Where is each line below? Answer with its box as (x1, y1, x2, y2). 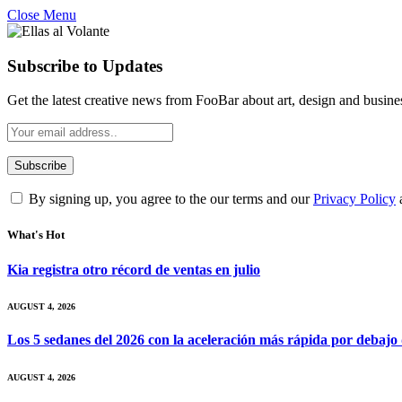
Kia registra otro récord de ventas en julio (7, 261, 260, 277)
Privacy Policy (313, 191, 396, 207)
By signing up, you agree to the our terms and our (25, 191, 313, 207)
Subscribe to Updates (7, 56, 162, 75)
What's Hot (7, 227, 65, 241)
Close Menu (7, 7, 76, 22)
